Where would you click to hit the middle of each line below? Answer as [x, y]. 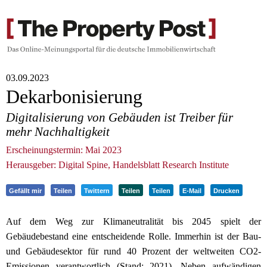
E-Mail [192, 191]
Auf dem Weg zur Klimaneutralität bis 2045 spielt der [133, 222]
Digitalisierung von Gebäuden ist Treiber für [119, 117]
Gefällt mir [25, 191]
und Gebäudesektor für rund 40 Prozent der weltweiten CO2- [133, 252]
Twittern [97, 191]
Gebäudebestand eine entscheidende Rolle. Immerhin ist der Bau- [133, 237]
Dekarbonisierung [74, 97]
